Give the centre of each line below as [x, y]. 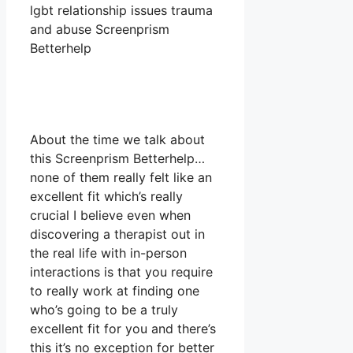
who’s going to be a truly [104, 310]
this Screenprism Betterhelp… [117, 159]
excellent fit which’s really [106, 197]
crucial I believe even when [110, 216]
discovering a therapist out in [117, 234]
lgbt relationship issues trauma [121, 11]
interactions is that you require [121, 272]
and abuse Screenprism [100, 30]
